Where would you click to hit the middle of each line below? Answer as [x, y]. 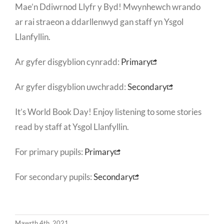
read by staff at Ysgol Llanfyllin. [73, 127]
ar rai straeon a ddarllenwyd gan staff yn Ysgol [99, 22]
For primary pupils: [50, 152]
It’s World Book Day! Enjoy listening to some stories [108, 112]
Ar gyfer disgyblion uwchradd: [71, 87]
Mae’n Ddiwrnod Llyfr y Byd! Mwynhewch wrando [108, 7]
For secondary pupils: [54, 177]
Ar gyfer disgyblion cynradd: [68, 62]
